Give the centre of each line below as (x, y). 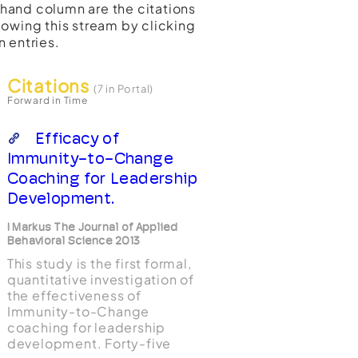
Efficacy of (77, 138)
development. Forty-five (89, 343)
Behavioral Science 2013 (74, 241)
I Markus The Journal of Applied (92, 227)
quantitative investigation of (101, 279)
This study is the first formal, (99, 263)
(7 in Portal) (123, 89)
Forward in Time (47, 100)
